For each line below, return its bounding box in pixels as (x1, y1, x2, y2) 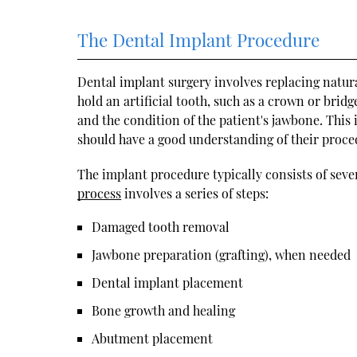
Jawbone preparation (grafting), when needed (92, 245, 351, 263)
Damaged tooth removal (92, 218, 230, 235)
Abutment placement (92, 329, 214, 347)
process (77, 184, 122, 202)
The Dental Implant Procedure (77, 27, 320, 52)
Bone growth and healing (92, 301, 236, 319)
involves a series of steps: (121, 184, 269, 202)
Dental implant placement (92, 273, 244, 291)
